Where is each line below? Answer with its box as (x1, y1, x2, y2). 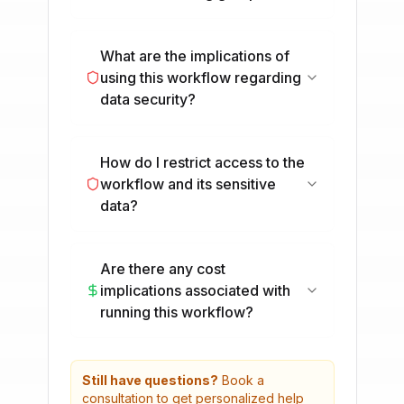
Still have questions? (81, 372, 218, 388)
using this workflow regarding (99, 69, 301, 87)
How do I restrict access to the (99, 153, 305, 171)
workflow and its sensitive (99, 175, 276, 193)
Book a (217, 372, 264, 388)
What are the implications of (99, 47, 289, 65)
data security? (99, 90, 196, 108)
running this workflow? (99, 303, 253, 321)
